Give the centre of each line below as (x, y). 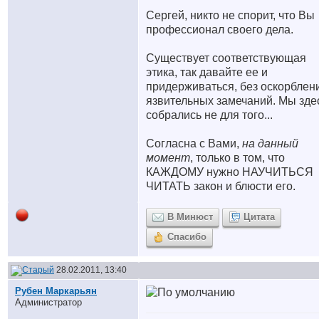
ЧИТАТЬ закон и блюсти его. (221, 186)
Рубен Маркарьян (56, 291)
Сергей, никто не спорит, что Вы (230, 15)
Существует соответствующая (226, 58)
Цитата (259, 217)
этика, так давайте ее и (207, 72)
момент (168, 158)
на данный (270, 143)
